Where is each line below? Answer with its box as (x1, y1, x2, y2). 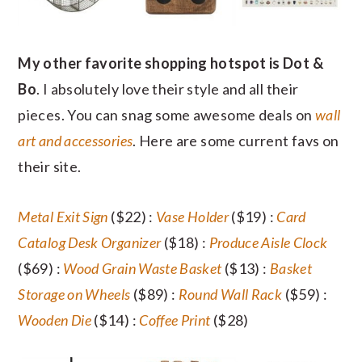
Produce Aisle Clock (208, 234, 328, 252)
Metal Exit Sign (18, 208, 108, 226)
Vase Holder (156, 208, 229, 226)
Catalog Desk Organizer (18, 234, 162, 252)
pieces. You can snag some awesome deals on (18, 106, 315, 124)
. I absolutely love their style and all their (36, 80, 299, 99)
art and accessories (18, 132, 133, 150)
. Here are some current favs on (133, 132, 339, 150)
